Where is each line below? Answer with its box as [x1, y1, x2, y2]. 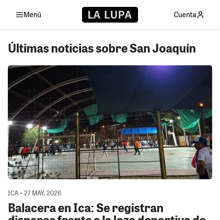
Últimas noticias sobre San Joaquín [8, 39, 196, 55]
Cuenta [174, 9, 196, 19]
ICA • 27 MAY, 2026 [8, 189, 61, 197]
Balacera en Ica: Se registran [8, 199, 164, 215]
